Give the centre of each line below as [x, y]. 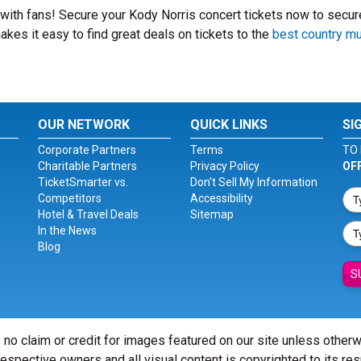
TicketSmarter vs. [83, 182]
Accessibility [221, 198]
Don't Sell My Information [253, 182]
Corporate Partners [87, 150]
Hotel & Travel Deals [89, 214]
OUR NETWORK [84, 124]
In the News [68, 230]
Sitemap [212, 214]
